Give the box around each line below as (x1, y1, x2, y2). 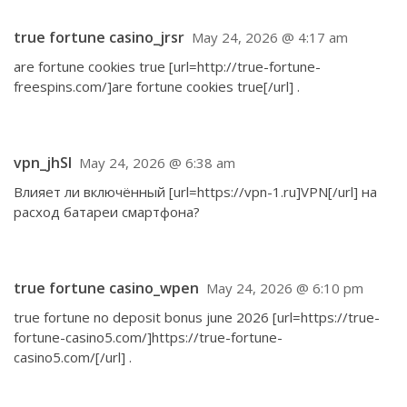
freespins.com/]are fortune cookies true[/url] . (14, 77, 300, 95)
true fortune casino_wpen (14, 278, 199, 298)
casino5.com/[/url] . (14, 348, 132, 366)
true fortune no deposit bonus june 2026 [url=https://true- (14, 308, 380, 326)
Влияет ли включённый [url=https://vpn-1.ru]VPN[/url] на (14, 183, 377, 201)
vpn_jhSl (14, 153, 72, 173)
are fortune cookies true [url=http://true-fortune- (14, 57, 321, 75)
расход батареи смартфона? (14, 203, 200, 221)
